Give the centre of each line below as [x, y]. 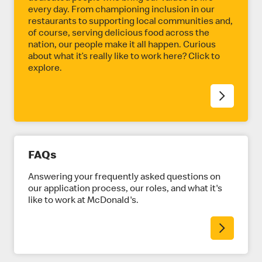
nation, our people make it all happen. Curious [122, 46]
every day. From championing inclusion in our [121, 11]
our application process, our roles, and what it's [125, 189]
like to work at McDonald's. [83, 201]
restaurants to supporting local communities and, [130, 22]
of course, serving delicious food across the [119, 34]
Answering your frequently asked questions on [124, 178]
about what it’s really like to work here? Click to [124, 57]
